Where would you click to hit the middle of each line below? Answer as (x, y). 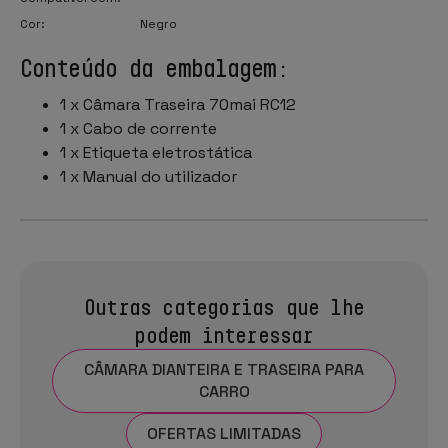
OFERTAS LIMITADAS (224, 433)
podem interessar (224, 334)
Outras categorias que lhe (224, 306)
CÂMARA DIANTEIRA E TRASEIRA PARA (224, 369)
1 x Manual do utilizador (148, 176)
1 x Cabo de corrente (138, 128)
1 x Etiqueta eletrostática (156, 152)
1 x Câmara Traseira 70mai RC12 (178, 104)
